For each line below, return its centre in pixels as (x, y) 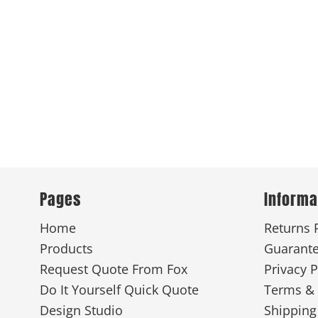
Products (66, 249)
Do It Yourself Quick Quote (119, 290)
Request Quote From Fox (113, 269)
